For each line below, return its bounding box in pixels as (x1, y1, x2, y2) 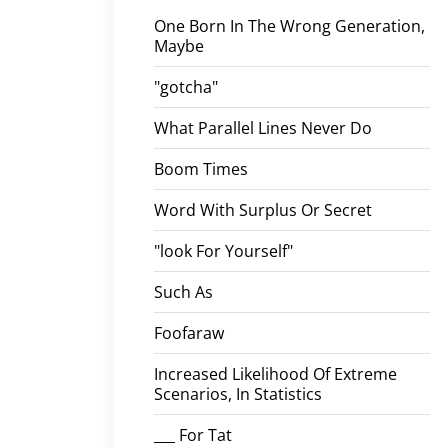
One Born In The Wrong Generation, (154, 14, 425, 37)
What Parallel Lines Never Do (154, 116, 372, 139)
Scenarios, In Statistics (154, 382, 322, 405)
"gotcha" (154, 75, 218, 98)
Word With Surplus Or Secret (154, 198, 372, 221)
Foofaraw (154, 321, 224, 344)
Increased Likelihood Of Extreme (154, 362, 397, 385)
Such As (154, 280, 213, 303)
